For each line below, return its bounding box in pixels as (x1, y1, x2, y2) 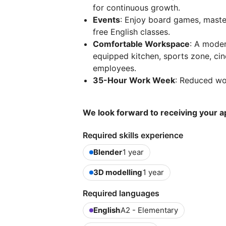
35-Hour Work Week (93, 75, 175, 86)
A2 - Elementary (121, 205, 178, 215)
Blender (93, 147, 122, 157)
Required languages (83, 188, 159, 199)
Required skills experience (83, 130, 183, 141)
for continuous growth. (93, 3, 180, 13)
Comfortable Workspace (93, 39, 190, 49)
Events (93, 15, 120, 25)
